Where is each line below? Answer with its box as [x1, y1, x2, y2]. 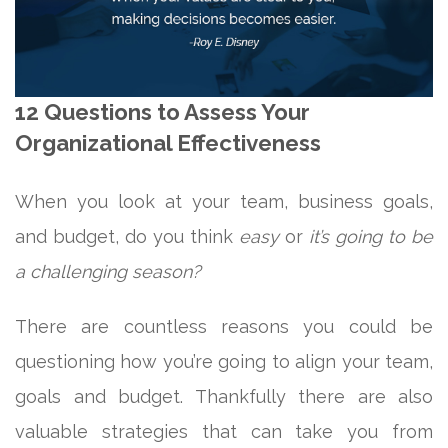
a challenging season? [15, 260, 201, 282]
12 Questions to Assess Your [15, 98, 310, 125]
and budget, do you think [15, 225, 239, 247]
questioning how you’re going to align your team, [15, 350, 433, 372]
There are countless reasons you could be [15, 315, 433, 337]
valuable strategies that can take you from [15, 420, 433, 442]
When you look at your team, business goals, [15, 190, 433, 212]
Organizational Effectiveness [15, 129, 321, 156]
